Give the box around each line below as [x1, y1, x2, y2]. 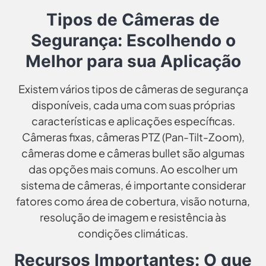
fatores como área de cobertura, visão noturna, [16, 194, 250, 208]
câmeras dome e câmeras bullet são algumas [21, 145, 245, 160]
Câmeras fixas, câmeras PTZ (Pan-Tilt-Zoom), [21, 129, 245, 144]
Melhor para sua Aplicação [25, 50, 241, 71]
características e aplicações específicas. [31, 113, 235, 128]
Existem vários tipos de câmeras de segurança [18, 81, 248, 96]
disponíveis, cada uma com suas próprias [31, 97, 235, 112]
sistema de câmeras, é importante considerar [20, 178, 246, 192]
